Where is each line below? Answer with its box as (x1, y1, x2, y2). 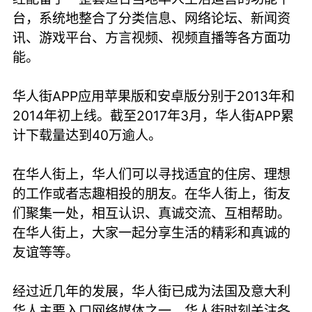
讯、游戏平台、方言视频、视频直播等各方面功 (13, 29, 291, 46)
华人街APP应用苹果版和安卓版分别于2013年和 (13, 87, 295, 104)
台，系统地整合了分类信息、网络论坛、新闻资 (13, 9, 291, 26)
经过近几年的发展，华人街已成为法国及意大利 (13, 282, 291, 299)
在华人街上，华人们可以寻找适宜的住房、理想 (13, 165, 291, 182)
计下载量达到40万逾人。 (13, 126, 162, 143)
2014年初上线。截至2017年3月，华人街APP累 (13, 107, 295, 124)
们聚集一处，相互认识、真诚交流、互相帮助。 (13, 204, 291, 221)
